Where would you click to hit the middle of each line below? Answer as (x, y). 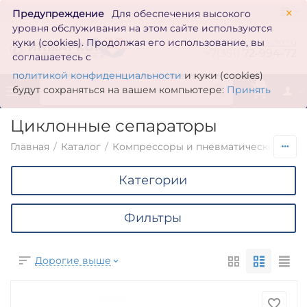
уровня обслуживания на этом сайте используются (143, 28)
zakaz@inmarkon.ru (249, 42)
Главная (30, 146)
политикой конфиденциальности (97, 75)
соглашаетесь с (52, 57)
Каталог (81, 146)
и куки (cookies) (223, 75)
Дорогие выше (73, 261)
